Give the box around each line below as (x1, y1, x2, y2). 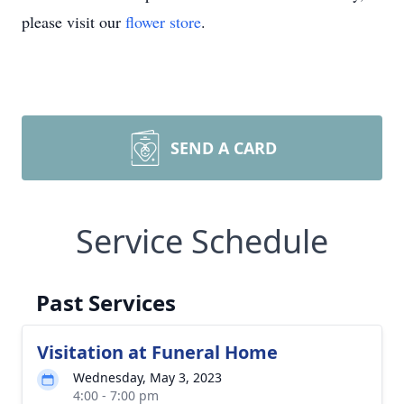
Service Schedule (76, 219, 328, 263)
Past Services (36, 288, 176, 317)
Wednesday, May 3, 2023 (73, 369, 222, 386)
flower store (125, 11, 201, 32)
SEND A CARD (170, 137, 277, 159)
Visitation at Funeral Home (37, 340, 278, 364)
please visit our (22, 11, 125, 32)
